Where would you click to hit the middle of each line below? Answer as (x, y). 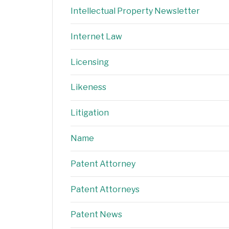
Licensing (90, 62)
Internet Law (96, 36)
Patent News (96, 215)
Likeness (88, 87)
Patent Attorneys (105, 189)
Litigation (90, 113)
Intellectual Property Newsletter (135, 11)
